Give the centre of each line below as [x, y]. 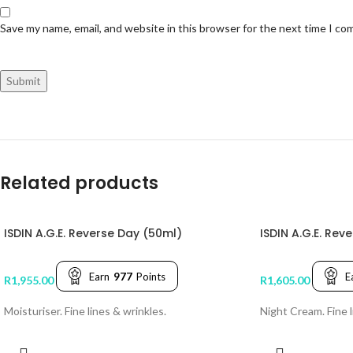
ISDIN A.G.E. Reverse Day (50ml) [93, 234]
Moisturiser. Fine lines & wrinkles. [85, 310]
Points [151, 276]
